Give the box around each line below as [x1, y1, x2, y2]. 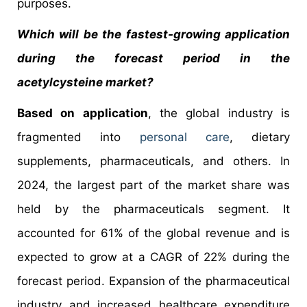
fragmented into [17, 130, 140, 144]
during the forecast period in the [17, 51, 290, 65]
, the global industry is [147, 106, 291, 120]
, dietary [229, 130, 290, 144]
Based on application [17, 106, 148, 120]
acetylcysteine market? [17, 75, 153, 89]
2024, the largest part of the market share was [17, 177, 290, 192]
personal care [139, 130, 230, 144]
